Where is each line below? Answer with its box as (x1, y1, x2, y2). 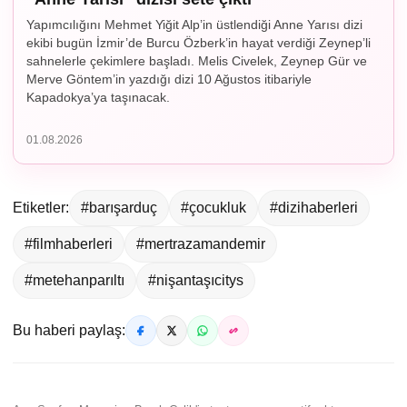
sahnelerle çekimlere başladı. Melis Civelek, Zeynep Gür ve (26, 54, 367, 69)
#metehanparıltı (25, 273, 124, 289)
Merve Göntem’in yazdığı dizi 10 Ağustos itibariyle (26, 72, 312, 87)
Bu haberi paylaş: (13, 323, 125, 339)
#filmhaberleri (25, 236, 113, 253)
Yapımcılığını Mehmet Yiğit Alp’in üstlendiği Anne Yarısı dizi (26, 17, 362, 33)
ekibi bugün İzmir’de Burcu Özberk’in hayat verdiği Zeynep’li (26, 35, 371, 51)
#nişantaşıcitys (148, 273, 243, 289)
